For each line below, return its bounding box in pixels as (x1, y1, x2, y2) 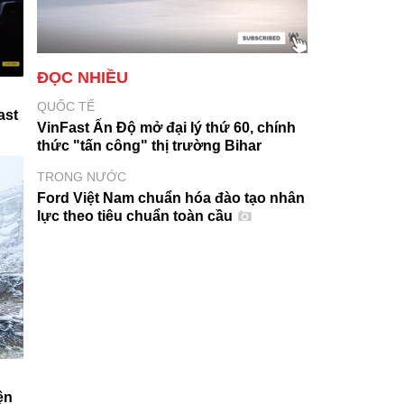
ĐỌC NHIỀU (37, 69, 128, 87)
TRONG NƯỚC (37, 170, 126, 185)
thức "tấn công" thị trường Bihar (37, 138, 262, 154)
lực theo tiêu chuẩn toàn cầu (37, 208, 236, 225)
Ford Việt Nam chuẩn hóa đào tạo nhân (37, 190, 305, 207)
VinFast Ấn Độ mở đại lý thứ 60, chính (37, 120, 296, 136)
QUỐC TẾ (37, 99, 95, 115)
